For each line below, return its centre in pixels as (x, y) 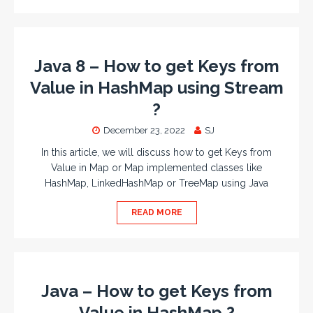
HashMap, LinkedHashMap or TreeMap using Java (156, 183)
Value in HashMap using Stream (156, 88)
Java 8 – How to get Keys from (156, 66)
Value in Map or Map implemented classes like (156, 168)
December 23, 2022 (144, 130)
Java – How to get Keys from (156, 291)
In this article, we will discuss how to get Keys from (156, 152)
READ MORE (156, 212)
